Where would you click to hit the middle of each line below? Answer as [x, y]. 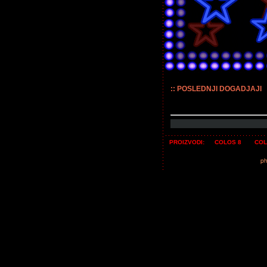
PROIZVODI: [187, 142]
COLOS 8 [228, 142]
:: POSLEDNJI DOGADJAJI [216, 89]
